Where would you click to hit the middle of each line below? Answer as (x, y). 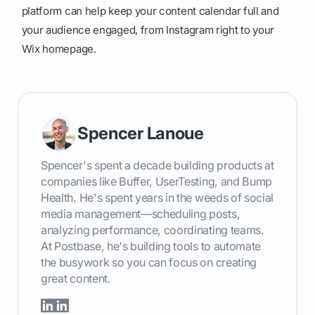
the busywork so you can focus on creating (149, 263)
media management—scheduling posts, (141, 214)
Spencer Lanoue (141, 134)
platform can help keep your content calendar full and (150, 11)
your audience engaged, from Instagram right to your (148, 30)
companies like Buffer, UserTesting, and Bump (157, 182)
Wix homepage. (59, 49)
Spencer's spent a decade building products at (157, 166)
